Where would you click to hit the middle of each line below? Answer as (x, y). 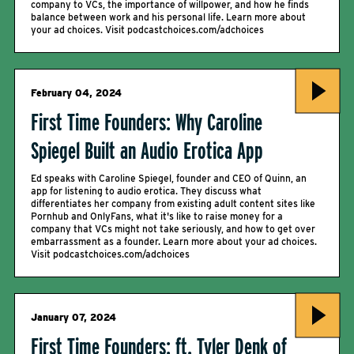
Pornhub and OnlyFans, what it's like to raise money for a (157, 216)
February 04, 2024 (76, 93)
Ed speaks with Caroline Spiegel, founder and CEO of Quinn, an (169, 178)
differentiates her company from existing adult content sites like (173, 203)
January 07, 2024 (73, 317)
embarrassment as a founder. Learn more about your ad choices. (174, 241)
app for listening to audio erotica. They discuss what (146, 191)
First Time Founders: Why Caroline (147, 122)
